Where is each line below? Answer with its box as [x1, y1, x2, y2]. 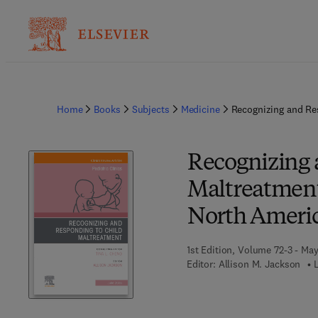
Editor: [186, 258, 216, 270]
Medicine [180, 103, 220, 116]
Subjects [131, 103, 170, 116]
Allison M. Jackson [218, 258, 301, 270]
